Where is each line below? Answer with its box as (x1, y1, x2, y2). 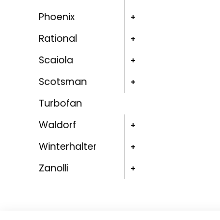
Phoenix (38, 10, 75, 24)
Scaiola (38, 54, 73, 67)
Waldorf (38, 118, 76, 132)
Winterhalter (38, 140, 97, 154)
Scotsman (38, 75, 87, 89)
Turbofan (38, 97, 82, 110)
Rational (38, 32, 77, 46)
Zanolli (38, 162, 69, 175)
